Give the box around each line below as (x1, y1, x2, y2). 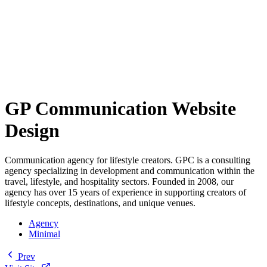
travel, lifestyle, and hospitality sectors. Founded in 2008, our (5, 176, 234, 187)
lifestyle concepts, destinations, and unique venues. (5, 197, 195, 208)
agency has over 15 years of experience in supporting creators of (5, 187, 246, 197)
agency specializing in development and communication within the (5, 165, 254, 176)
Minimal (29, 228, 60, 239)
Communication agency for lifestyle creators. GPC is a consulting (5, 154, 250, 165)
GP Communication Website (5, 98, 236, 120)
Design (5, 120, 60, 142)
